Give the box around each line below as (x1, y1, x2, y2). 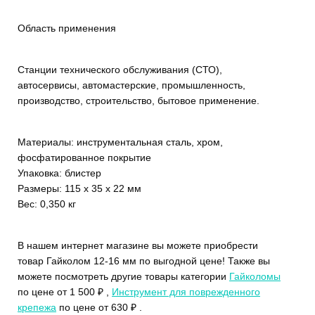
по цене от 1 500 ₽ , (18, 285, 112, 297)
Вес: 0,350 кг (18, 198, 76, 210)
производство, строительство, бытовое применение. (18, 94, 259, 106)
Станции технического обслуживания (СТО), (18, 63, 222, 75)
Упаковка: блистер (18, 167, 101, 179)
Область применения (18, 22, 116, 34)
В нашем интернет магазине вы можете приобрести (18, 239, 258, 251)
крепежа (18, 301, 56, 313)
